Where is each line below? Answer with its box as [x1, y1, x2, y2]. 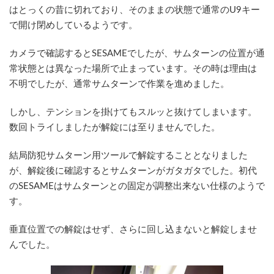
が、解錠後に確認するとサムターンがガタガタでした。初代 [9, 166, 257, 176]
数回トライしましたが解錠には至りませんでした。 [9, 123, 220, 133]
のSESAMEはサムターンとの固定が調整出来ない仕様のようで [9, 182, 265, 191]
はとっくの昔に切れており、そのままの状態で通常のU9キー [9, 6, 260, 15]
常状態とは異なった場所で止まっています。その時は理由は [9, 64, 257, 74]
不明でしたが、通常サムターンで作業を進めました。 [9, 80, 229, 89]
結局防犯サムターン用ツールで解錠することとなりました [9, 151, 248, 161]
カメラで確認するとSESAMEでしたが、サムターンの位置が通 [9, 49, 265, 59]
